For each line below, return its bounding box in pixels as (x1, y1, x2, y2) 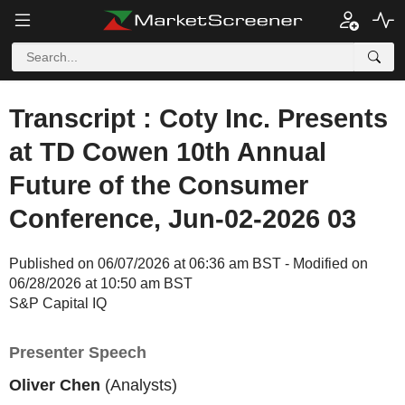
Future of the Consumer (9, 171, 308, 200)
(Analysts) (100, 375, 177, 394)
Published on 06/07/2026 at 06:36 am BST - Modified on (9, 256, 368, 271)
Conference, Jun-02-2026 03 (9, 204, 356, 233)
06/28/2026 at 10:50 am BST (9, 276, 193, 291)
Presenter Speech (9, 344, 146, 362)
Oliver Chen (9, 375, 100, 394)
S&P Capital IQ (9, 296, 107, 311)
